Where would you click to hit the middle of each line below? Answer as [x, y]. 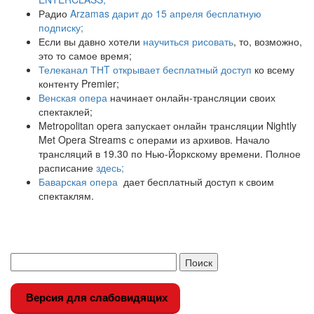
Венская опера [73, 97]
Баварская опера [78, 182]
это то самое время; [85, 55]
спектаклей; [66, 111]
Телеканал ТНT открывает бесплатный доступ [146, 69]
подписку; [61, 27]
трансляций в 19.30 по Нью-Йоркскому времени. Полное [170, 153]
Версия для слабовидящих [95, 298]
